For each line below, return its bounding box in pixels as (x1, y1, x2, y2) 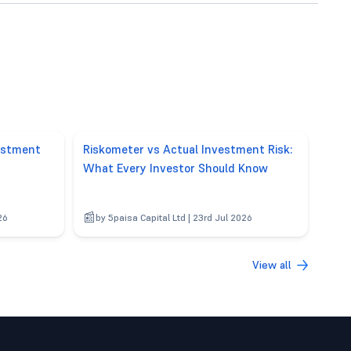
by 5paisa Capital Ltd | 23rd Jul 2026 (95, 211, 252, 223)
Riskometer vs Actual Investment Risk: (82, 141, 292, 157)
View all (252, 257, 291, 272)
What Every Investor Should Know (82, 160, 268, 175)
